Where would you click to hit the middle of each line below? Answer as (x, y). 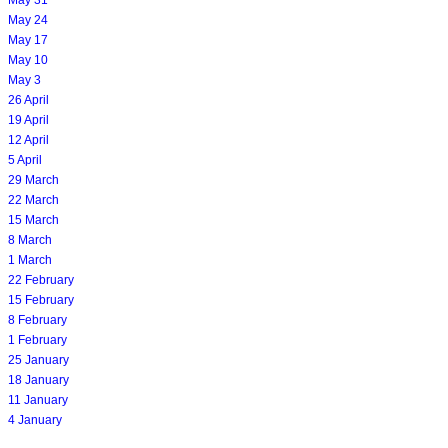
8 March (30, 239)
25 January (38, 359)
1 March (30, 259)
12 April (28, 139)
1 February (37, 339)
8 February (37, 319)
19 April (28, 119)
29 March (33, 179)
